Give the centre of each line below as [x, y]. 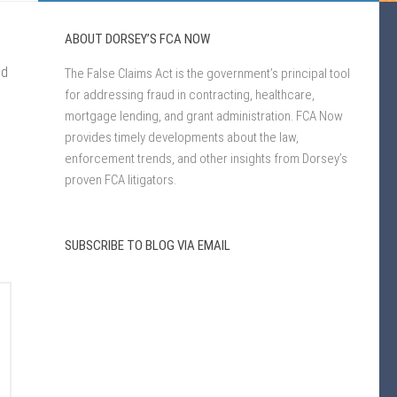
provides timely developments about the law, [182, 137]
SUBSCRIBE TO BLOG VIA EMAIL [148, 245]
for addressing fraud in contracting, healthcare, [190, 95]
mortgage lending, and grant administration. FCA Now [204, 116]
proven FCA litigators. [121, 180]
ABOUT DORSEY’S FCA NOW [137, 39]
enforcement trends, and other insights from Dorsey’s [206, 159]
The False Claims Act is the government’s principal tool [207, 74]
